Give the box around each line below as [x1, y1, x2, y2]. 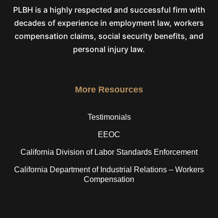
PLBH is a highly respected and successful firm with [13, 5, 205, 15]
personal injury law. [73, 44, 145, 54]
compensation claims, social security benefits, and [15, 31, 203, 41]
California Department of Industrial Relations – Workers [14, 165, 204, 174]
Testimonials [87, 113, 131, 122]
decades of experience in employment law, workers [14, 18, 204, 28]
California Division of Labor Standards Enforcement [20, 148, 198, 157]
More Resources [75, 85, 143, 95]
